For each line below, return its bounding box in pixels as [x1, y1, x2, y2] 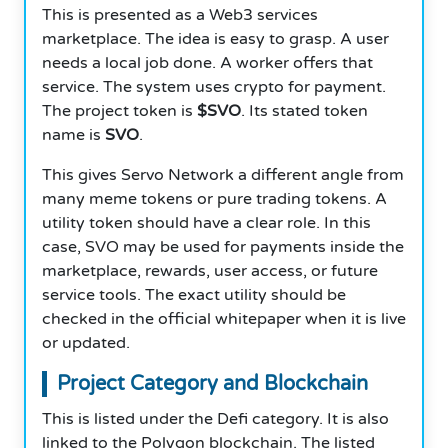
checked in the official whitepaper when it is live [42, 308, 406, 329]
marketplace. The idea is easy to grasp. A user [42, 28, 389, 49]
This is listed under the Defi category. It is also [42, 408, 389, 429]
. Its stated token [241, 100, 368, 121]
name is [42, 124, 105, 145]
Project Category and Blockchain [57, 371, 368, 396]
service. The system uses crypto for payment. [42, 76, 386, 97]
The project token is [42, 100, 197, 121]
